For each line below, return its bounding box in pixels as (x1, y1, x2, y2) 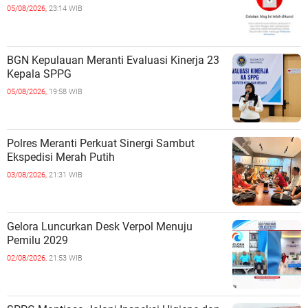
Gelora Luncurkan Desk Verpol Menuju (7, 219, 192, 233)
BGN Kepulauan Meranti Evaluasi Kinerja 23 (7, 53, 219, 67)
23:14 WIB (49, 3, 82, 13)
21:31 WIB (49, 170, 82, 179)
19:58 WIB (49, 87, 82, 96)
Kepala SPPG (7, 67, 71, 80)
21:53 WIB (49, 253, 82, 263)
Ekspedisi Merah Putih (7, 150, 115, 164)
